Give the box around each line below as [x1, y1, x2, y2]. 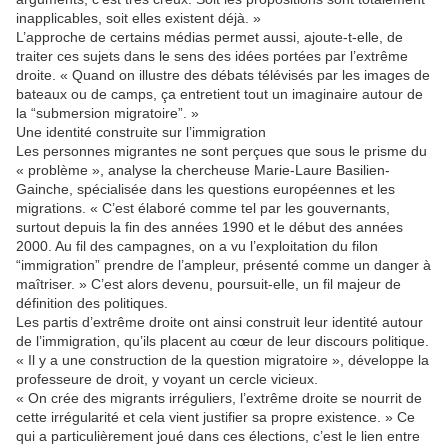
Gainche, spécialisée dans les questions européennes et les [16, 181, 395, 198]
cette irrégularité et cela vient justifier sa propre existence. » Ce [16, 409, 415, 426]
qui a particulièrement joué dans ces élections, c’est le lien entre [16, 428, 420, 445]
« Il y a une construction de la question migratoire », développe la [16, 352, 429, 369]
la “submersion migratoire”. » [16, 105, 199, 122]
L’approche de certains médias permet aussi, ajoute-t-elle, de [16, 29, 403, 46]
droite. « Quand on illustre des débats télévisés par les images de [16, 67, 430, 84]
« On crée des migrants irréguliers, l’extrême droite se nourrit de [16, 390, 422, 407]
